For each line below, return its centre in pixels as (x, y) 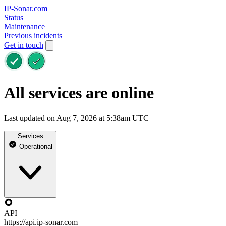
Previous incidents (33, 36)
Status (14, 17)
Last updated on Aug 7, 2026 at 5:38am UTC (76, 118)
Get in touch (24, 45)
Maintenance (24, 26)
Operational (35, 146)
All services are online (79, 93)
